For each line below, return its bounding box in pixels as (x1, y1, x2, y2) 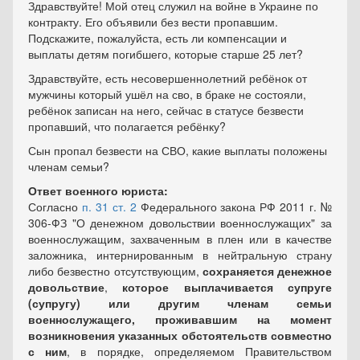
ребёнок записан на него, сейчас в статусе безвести (28, 102, 304, 118)
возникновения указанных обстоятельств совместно (28, 327, 332, 343)
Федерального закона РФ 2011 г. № (136, 198, 333, 215)
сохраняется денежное (202, 263, 332, 279)
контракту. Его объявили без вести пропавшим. (28, 14, 278, 30)
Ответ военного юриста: (28, 182, 171, 198)
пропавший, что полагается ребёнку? (28, 118, 226, 134)
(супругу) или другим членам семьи (28, 295, 332, 311)
